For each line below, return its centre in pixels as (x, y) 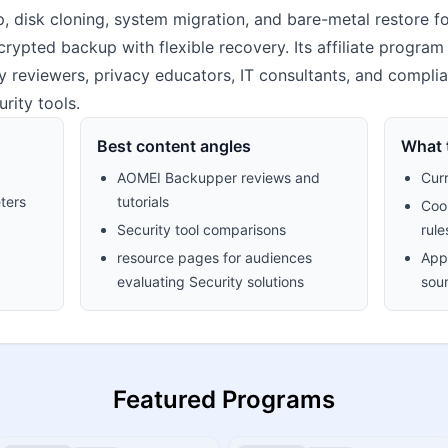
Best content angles (174, 146)
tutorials (143, 201)
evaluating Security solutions (211, 281)
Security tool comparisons (202, 229)
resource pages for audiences (215, 257)
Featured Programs (224, 399)
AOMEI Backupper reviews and (219, 177)
